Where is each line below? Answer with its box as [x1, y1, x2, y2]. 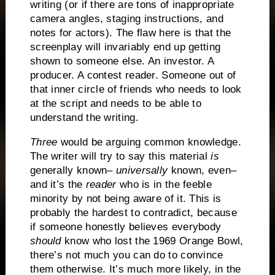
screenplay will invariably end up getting [29, 41, 221, 53]
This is [189, 193, 222, 205]
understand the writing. [29, 112, 139, 124]
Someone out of [161, 69, 236, 82]
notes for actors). [29, 27, 113, 39]
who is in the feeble [116, 179, 212, 191]
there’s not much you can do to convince [29, 249, 223, 261]
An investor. [147, 55, 205, 68]
